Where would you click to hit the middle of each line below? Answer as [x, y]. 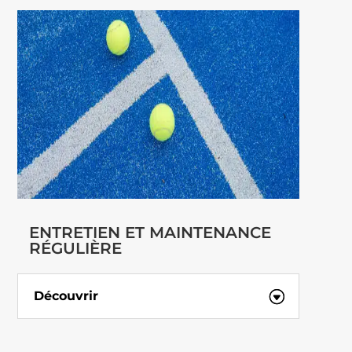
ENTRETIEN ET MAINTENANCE [150, 233]
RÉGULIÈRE [76, 249]
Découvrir [66, 296]
